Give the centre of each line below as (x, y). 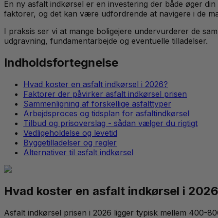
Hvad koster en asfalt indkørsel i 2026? (96, 84)
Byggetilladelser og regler (70, 142)
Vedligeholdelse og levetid (70, 133)
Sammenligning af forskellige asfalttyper (97, 103)
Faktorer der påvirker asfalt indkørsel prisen (105, 94)
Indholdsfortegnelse (61, 62)
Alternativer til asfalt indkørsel (78, 152)
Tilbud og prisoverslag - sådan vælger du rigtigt (110, 123)
